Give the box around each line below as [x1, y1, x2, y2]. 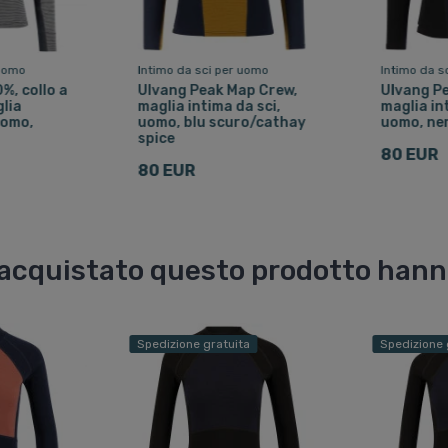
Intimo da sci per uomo [137, 62, 269, 77]
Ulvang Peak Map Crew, [137, 81, 298, 99]
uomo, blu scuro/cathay [137, 113, 306, 131]
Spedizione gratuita [136, 337, 250, 352]
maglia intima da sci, [137, 97, 281, 115]
